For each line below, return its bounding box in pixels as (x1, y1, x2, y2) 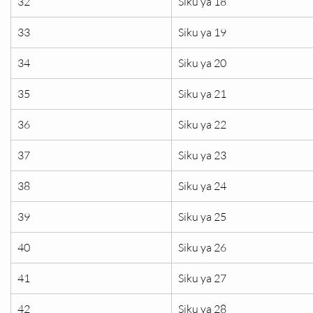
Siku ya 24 (178, 179, 226, 193)
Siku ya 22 (178, 117, 226, 131)
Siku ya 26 (178, 240, 226, 254)
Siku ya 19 (178, 25, 226, 39)
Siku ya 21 (178, 87, 226, 101)
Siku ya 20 (178, 56, 226, 70)
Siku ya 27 (178, 271, 226, 285)
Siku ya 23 (178, 148, 226, 162)
